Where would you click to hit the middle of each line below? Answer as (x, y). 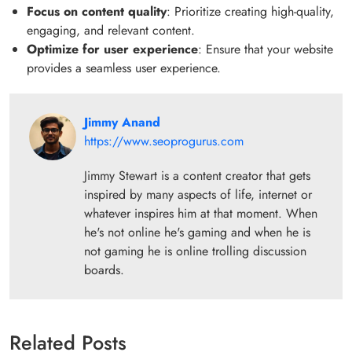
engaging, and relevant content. (111, 30)
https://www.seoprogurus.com (164, 141)
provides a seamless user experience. (124, 68)
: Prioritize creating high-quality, (250, 11)
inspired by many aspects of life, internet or (198, 194)
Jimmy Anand (122, 122)
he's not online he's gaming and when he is (197, 232)
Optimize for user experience (112, 49)
